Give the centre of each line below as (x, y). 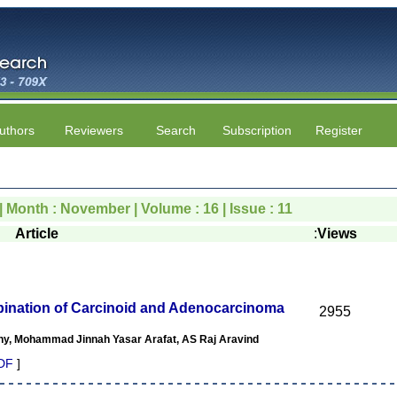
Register (339, 130)
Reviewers (94, 130)
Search (175, 130)
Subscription (257, 130)
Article (36, 234)
